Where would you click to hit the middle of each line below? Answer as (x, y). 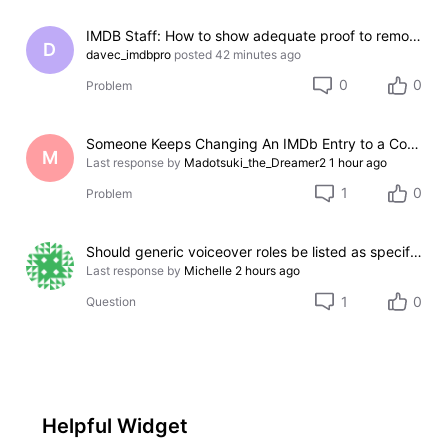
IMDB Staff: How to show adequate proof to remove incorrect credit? (415, 35)
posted (193, 54)
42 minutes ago (258, 54)
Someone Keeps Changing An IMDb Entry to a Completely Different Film (413, 143)
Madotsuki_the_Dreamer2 (255, 162)
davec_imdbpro (129, 54)
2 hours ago (268, 270)
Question (111, 302)
